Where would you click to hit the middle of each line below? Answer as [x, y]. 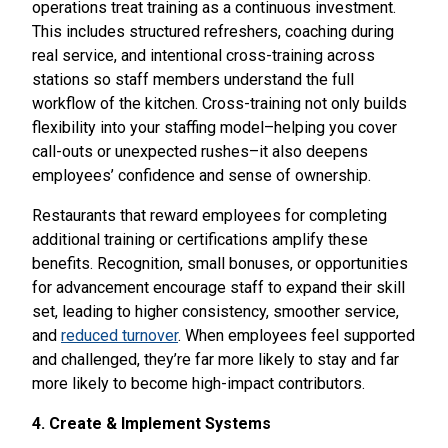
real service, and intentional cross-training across [203, 55]
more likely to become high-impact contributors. [198, 383]
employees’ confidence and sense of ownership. [201, 175]
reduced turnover [119, 335]
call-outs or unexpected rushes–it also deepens [200, 151]
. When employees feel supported [296, 335]
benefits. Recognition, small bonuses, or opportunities [220, 263]
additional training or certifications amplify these [200, 239]
